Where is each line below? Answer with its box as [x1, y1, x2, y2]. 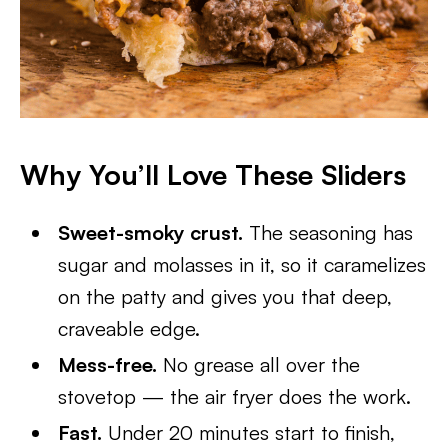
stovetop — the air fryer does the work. [58, 384, 412, 409]
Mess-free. [58, 352, 158, 377]
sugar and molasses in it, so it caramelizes [58, 252, 427, 277]
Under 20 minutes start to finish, [102, 420, 396, 445]
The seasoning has [243, 220, 414, 245]
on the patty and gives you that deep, [58, 284, 393, 309]
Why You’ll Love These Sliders [20, 157, 406, 192]
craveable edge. [58, 316, 201, 341]
